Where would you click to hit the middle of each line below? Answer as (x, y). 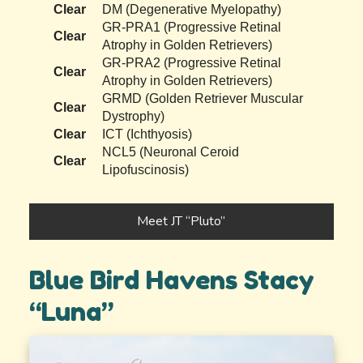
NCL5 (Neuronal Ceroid (171, 152)
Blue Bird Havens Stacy (172, 280)
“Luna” (72, 312)
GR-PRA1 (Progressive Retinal (192, 28)
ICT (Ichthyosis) (147, 135)
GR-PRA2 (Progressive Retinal (192, 63)
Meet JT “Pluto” (181, 222)
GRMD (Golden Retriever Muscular (203, 99)
